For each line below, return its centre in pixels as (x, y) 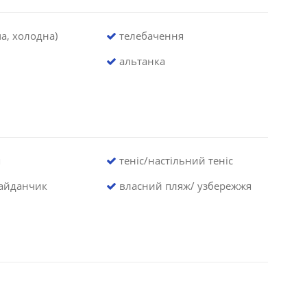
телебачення (150, 35)
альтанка (141, 61)
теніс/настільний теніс (175, 160)
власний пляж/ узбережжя (184, 185)
